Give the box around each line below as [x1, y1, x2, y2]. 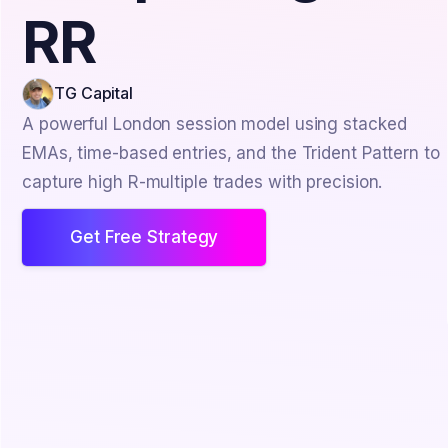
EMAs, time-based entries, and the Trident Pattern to [22, 142, 440, 163]
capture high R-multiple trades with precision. [22, 171, 383, 192]
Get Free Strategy [70, 226, 219, 247]
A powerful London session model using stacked [22, 113, 407, 134]
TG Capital [54, 83, 133, 104]
